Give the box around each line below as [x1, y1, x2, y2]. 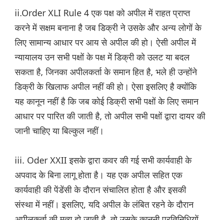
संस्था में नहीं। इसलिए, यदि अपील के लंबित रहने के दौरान [15, 198, 193, 211]
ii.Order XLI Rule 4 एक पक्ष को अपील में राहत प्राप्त [15, 7, 190, 19]
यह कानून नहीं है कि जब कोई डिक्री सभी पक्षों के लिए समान [15, 95, 198, 108]
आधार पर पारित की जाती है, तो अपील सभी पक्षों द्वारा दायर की [15, 110, 205, 122]
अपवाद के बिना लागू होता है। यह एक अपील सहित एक [15, 169, 182, 181]
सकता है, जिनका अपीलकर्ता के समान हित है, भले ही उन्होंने [15, 66, 197, 78]
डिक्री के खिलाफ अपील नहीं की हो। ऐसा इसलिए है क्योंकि [15, 81, 196, 93]
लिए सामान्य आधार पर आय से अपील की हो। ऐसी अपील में [15, 36, 196, 49]
